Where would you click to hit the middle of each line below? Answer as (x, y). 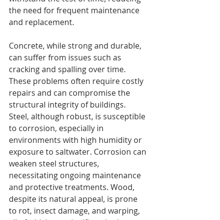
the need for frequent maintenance (75, 10)
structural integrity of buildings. (68, 104)
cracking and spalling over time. (68, 69)
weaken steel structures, (55, 163)
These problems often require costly (77, 81)
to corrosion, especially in (57, 128)
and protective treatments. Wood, (73, 187)
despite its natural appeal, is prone (74, 199)
